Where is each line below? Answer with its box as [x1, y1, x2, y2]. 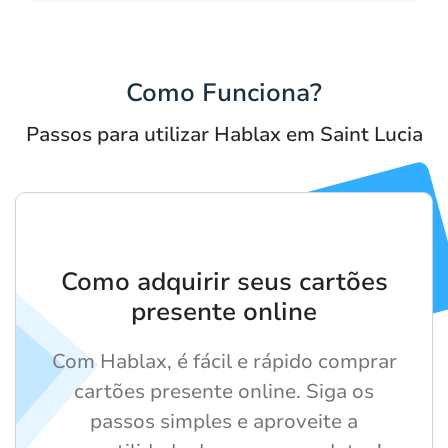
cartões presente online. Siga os [74, 378, 374, 406]
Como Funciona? [126, 76, 322, 111]
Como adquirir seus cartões [60, 265, 388, 300]
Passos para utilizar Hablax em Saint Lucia [25, 121, 423, 149]
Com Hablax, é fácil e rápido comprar [51, 348, 397, 376]
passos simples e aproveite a [90, 408, 358, 436]
